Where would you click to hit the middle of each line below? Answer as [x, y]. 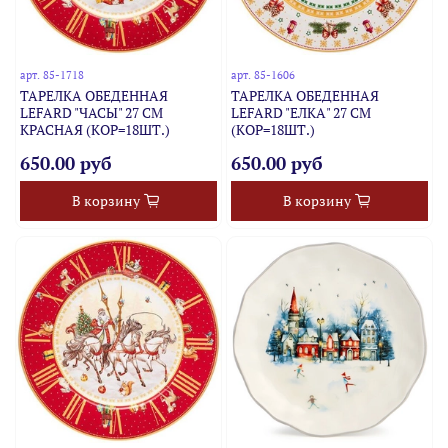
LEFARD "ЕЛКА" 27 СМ [300, 113]
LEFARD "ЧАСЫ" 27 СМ [92, 113]
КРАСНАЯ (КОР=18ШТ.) [95, 130]
